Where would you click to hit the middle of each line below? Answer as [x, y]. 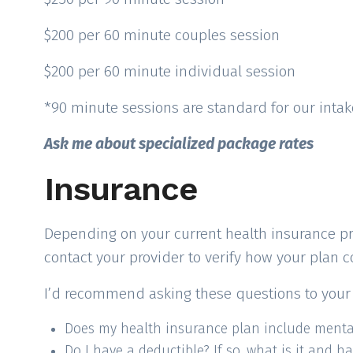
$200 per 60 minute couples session [162, 35]
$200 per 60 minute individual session [170, 71]
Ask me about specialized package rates [179, 144]
